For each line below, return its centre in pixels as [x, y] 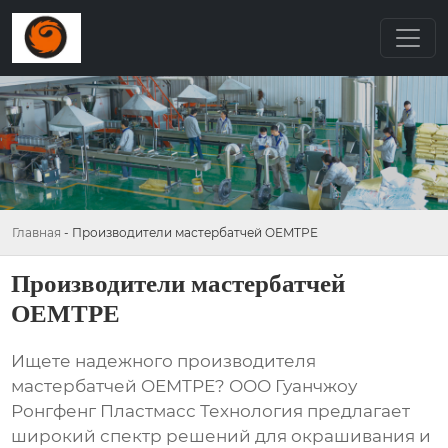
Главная [36, 232]
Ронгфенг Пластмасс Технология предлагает [211, 411]
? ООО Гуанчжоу [286, 386]
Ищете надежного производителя [164, 361]
